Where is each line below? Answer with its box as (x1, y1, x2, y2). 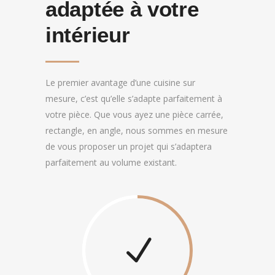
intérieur (45, 23, 130, 47)
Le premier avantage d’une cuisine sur (45, 77, 195, 88)
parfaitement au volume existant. (45, 157, 177, 168)
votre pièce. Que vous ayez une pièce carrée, (45, 109, 223, 120)
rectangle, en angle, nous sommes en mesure (45, 125, 228, 136)
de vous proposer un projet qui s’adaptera (45, 141, 212, 152)
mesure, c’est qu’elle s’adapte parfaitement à (45, 93, 222, 104)
